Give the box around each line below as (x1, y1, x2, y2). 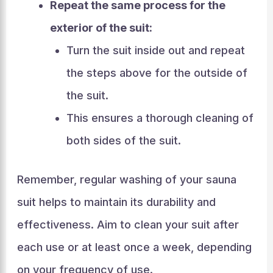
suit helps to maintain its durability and (16, 196, 216, 208)
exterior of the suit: (49, 21, 152, 34)
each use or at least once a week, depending (16, 241, 252, 253)
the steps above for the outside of (66, 66, 247, 79)
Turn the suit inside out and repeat (66, 44, 245, 57)
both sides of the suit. (66, 134, 181, 147)
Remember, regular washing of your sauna (16, 173, 236, 186)
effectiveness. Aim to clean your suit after (16, 218, 239, 231)
